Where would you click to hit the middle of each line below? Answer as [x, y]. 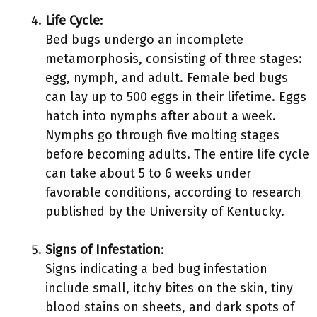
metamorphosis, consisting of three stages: [174, 59]
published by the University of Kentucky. [165, 212]
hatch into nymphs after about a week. [161, 116]
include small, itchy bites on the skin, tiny [169, 288]
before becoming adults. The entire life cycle [177, 154]
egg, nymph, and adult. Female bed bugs [167, 78]
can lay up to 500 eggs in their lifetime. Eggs [176, 97]
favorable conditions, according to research [173, 192]
